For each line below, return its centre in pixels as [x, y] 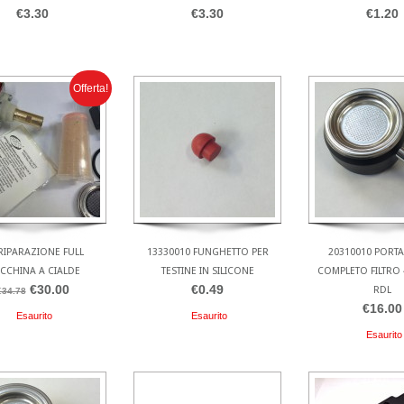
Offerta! [91, 89]
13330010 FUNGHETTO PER [207, 252]
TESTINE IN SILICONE [207, 271]
